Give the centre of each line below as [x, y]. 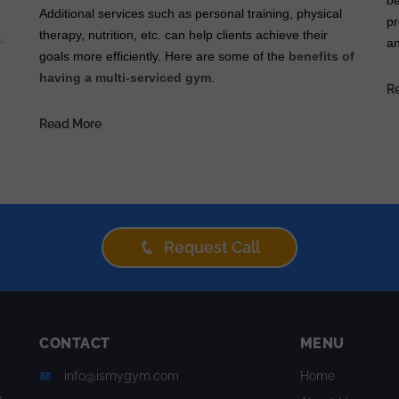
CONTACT [75, 344]
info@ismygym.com [122, 376]
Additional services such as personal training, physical [191, 14]
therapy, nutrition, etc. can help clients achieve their [183, 35]
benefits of [320, 57]
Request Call [212, 248]
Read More [70, 124]
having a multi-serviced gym [125, 78]
